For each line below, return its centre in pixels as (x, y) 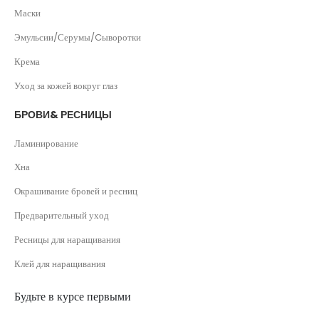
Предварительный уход (62, 216)
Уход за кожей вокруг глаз (66, 85)
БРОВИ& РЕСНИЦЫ (63, 114)
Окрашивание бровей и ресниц (76, 192)
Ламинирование (46, 143)
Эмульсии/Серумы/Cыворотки (78, 38)
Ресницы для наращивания (67, 239)
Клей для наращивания (60, 263)
